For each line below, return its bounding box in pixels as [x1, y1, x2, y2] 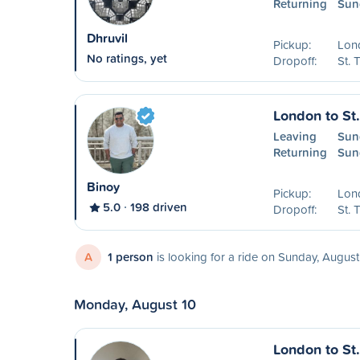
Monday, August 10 [74, 293, 196, 314]
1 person [108, 248, 153, 265]
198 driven [130, 198, 187, 215]
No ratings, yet [87, 50, 167, 67]
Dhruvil [87, 29, 128, 47]
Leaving [272, 128, 317, 145]
